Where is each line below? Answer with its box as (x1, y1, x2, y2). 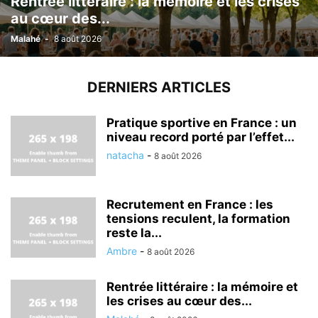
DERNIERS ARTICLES (87, 79, 231, 96)
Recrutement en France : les (106, 197, 273, 212)
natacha (106, 149, 144, 161)
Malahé (11, 33, 40, 44)
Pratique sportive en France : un (106, 116, 297, 130)
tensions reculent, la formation (106, 212, 290, 226)
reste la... (106, 226, 162, 240)
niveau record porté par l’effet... (106, 130, 295, 144)
